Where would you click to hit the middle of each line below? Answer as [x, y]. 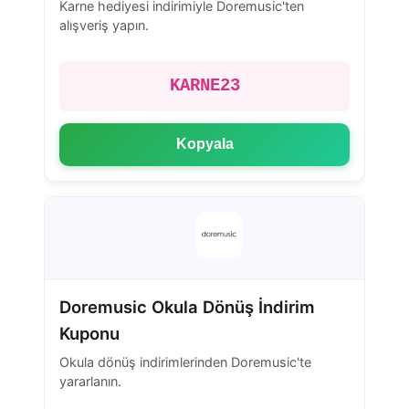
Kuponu [89, 333]
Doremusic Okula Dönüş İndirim [187, 306]
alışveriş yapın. [104, 25]
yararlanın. [90, 382]
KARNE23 [204, 86]
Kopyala [204, 144]
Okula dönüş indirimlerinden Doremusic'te [185, 362]
